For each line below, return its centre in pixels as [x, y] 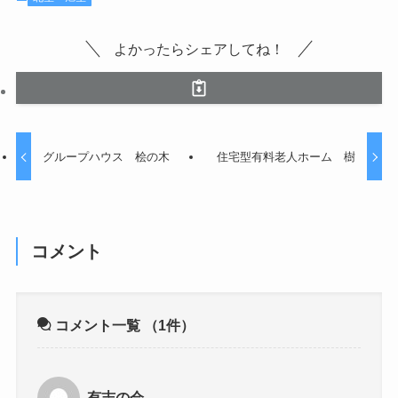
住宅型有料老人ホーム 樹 [286, 156]
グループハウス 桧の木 [107, 156]
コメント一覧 [98, 325]
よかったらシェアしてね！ [199, 49]
